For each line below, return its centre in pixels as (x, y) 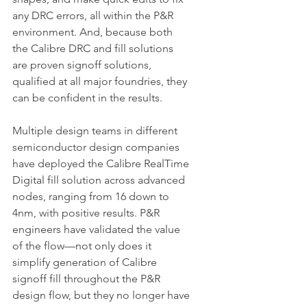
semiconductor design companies (97, 147)
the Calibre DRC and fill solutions (94, 48)
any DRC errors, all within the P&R (94, 15)
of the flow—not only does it (83, 246)
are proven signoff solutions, (83, 65)
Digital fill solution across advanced (100, 180)
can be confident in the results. (87, 98)
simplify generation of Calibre (86, 262)
